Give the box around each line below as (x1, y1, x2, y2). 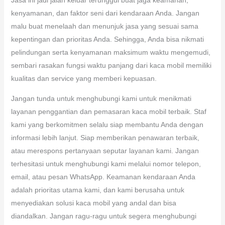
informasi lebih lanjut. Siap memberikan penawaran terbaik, (11, 133, 199, 142)
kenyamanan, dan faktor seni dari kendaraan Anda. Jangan (11, 9, 199, 17)
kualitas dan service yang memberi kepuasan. (11, 74, 157, 82)
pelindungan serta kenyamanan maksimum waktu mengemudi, (11, 48, 210, 56)
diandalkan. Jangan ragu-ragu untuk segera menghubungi (11, 211, 196, 220)
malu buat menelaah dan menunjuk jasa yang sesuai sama (11, 22, 198, 30)
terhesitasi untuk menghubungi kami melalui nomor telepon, (11, 159, 201, 168)
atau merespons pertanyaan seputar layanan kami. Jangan (11, 146, 199, 155)
